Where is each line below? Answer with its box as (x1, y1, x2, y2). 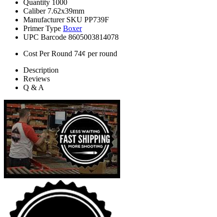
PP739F (84, 15, 109, 24)
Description (23, 66, 59, 75)
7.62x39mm (47, 7, 84, 15)
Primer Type (23, 24, 61, 33)
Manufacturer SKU (23, 15, 82, 24)
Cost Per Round (23, 49, 72, 58)
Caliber (23, 7, 46, 15)
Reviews (23, 75, 50, 83)
